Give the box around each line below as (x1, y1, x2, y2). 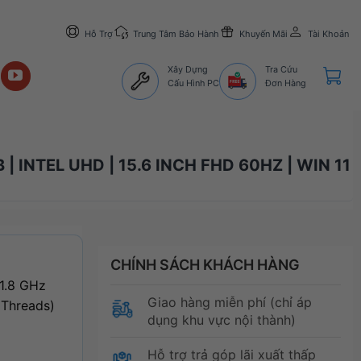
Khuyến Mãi (239, 27, 288, 39)
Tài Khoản (307, 27, 349, 39)
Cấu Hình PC (168, 77, 220, 89)
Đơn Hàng (265, 77, 306, 89)
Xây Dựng (168, 63, 209, 75)
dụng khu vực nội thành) (147, 311, 296, 328)
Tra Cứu (265, 63, 297, 75)
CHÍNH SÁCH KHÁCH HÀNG (110, 255, 300, 273)
